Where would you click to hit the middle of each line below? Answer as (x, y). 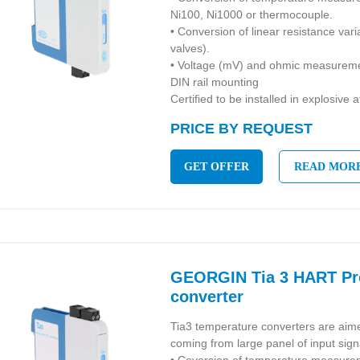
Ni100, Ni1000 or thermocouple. (252, 14)
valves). (190, 48)
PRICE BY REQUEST (242, 129)
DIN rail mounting (215, 82)
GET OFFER (217, 167)
